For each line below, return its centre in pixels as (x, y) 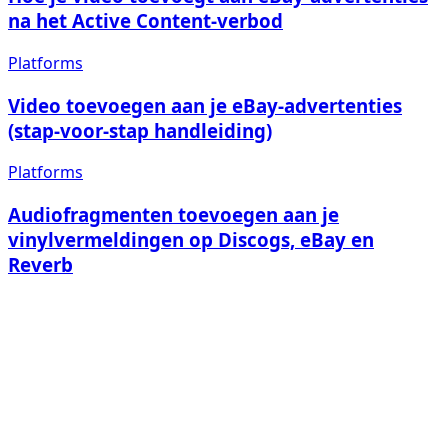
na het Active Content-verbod (145, 21)
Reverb (40, 265)
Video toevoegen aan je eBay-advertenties (205, 105)
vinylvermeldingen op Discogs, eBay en (191, 240)
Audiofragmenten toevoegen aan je (173, 215)
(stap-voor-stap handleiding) (140, 130)
